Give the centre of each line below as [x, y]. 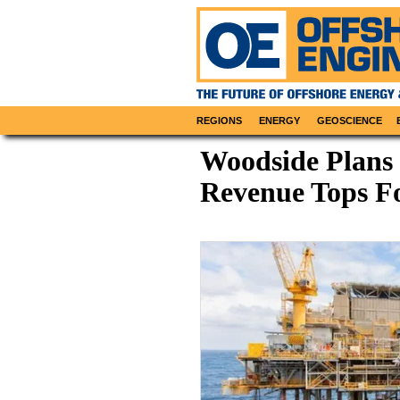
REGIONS [220, 121]
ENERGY [280, 121]
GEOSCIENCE [350, 121]
